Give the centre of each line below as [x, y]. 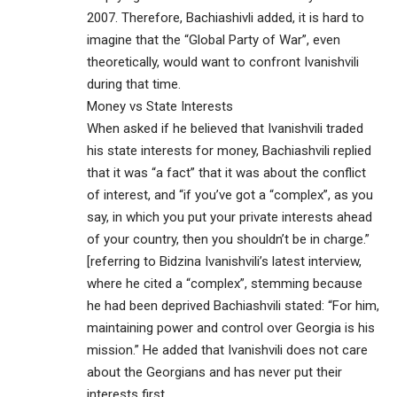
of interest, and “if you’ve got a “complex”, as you [230, 195]
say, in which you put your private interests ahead [230, 217]
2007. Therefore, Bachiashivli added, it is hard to [226, 17]
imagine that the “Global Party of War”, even [214, 39]
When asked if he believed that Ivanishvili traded [225, 128]
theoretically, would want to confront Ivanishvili [223, 62]
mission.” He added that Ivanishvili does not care [227, 350]
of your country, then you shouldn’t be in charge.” [228, 239]
